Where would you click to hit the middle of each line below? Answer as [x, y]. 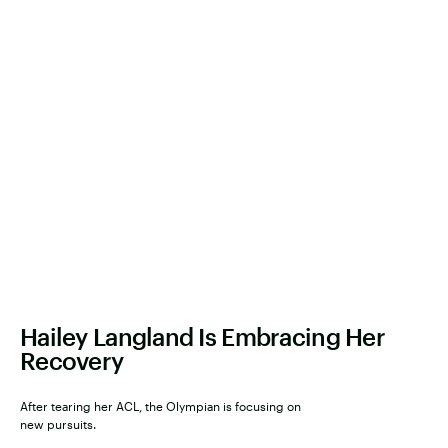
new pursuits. [58, 424]
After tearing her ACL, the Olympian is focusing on [160, 406]
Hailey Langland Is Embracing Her [202, 337]
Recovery [72, 361]
